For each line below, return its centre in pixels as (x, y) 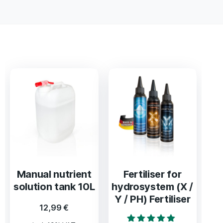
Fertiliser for (153, 174)
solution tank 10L (54, 186)
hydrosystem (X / (153, 186)
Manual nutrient (54, 174)
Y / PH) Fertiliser (152, 199)
